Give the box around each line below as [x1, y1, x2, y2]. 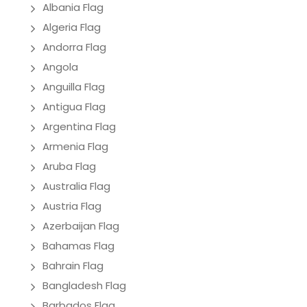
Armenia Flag [42, 138, 108, 153]
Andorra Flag [42, 39, 106, 54]
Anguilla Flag [42, 79, 105, 94]
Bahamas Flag [42, 238, 114, 253]
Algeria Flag [42, 19, 101, 34]
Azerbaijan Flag [42, 218, 119, 233]
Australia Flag [42, 178, 110, 193]
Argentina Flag [42, 119, 116, 134]
